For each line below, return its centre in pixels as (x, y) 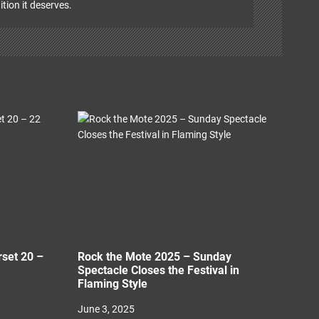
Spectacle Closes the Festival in (158, 270)
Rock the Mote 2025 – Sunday (154, 257)
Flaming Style (112, 284)
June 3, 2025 (106, 309)
